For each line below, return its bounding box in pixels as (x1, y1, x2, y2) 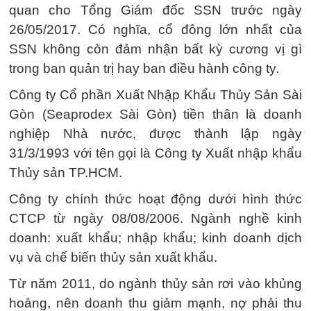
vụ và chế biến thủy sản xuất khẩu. (9, 249, 217, 264)
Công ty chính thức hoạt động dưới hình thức (9, 191, 302, 206)
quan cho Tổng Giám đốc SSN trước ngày (9, 2, 302, 17)
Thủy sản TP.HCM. (9, 165, 122, 180)
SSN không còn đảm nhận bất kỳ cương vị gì (9, 41, 302, 56)
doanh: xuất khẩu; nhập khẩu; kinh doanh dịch (9, 230, 302, 245)
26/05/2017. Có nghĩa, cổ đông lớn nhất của (9, 22, 302, 37)
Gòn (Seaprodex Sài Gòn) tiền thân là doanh (9, 106, 302, 121)
